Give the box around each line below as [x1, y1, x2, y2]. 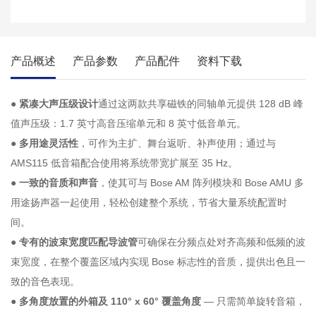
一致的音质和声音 [19, 177, 98, 189]
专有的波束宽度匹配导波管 [19, 236, 138, 248]
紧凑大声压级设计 [19, 98, 98, 110]
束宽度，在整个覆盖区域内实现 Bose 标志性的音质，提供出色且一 [11, 256, 305, 268]
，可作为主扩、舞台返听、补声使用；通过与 [78, 138, 276, 150]
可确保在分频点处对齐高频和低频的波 [138, 236, 305, 248]
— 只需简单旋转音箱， [201, 296, 305, 308]
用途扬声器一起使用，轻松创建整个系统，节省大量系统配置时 [11, 197, 287, 209]
